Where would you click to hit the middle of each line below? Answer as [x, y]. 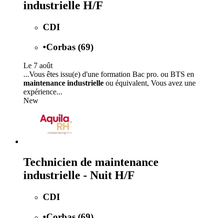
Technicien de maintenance [91, 162]
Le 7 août [38, 66]
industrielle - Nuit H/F [79, 175]
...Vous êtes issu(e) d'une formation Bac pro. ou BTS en [109, 74]
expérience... [43, 92]
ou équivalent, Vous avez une [150, 83]
